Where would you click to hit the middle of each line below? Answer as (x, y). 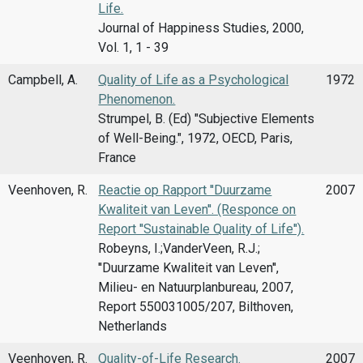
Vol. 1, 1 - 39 (134, 47)
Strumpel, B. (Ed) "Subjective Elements (207, 118)
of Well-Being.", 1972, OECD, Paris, (196, 138)
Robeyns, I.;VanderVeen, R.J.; (179, 248)
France (117, 157)
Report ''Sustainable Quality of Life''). (201, 228)
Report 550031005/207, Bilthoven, (196, 306)
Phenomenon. (137, 99)
